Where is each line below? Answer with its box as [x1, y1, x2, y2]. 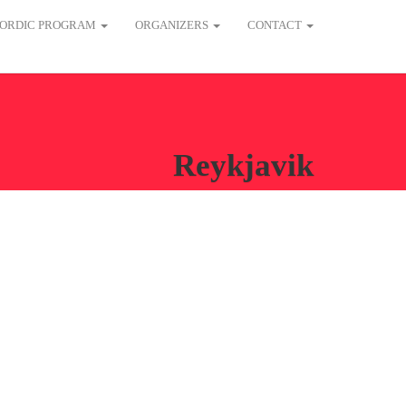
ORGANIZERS [135, 18, 211, 32]
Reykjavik [173, 148, 314, 183]
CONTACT [247, 18, 304, 32]
